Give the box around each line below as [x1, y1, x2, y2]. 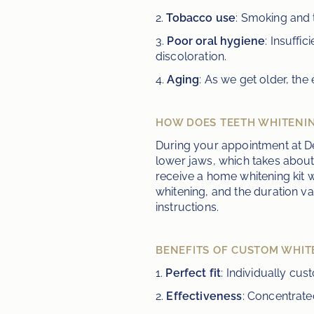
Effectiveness [166, 289, 243, 303]
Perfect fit [165, 266, 221, 280]
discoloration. [156, 50, 227, 63]
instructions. [156, 200, 219, 214]
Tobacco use [166, 11, 236, 25]
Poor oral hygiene [167, 34, 266, 48]
